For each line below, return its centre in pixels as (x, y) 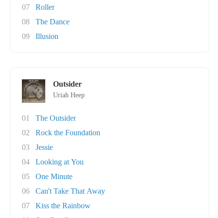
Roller (45, 7)
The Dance (53, 22)
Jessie (44, 147)
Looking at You (60, 162)
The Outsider (56, 118)
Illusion (47, 36)
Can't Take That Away (70, 191)
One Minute (54, 176)
